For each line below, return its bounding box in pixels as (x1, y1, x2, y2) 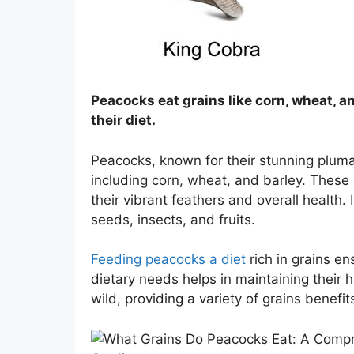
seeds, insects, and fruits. (90, 211, 255, 228)
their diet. (90, 112, 156, 129)
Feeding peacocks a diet (90, 251, 246, 268)
